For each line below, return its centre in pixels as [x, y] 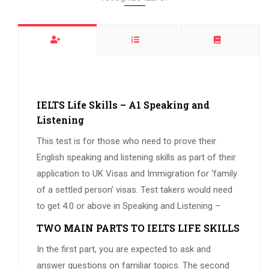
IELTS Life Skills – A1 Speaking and [123, 105]
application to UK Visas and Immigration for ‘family [137, 174]
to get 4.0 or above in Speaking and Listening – [128, 206]
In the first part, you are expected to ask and [124, 249]
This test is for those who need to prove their [126, 141]
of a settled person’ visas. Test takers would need [134, 190]
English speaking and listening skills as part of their [136, 158]
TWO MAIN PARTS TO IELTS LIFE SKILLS [138, 228]
